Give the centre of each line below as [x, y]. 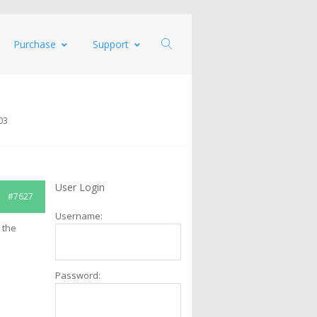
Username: [79, 216]
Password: [78, 275]
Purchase [35, 44]
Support [111, 44]
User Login [80, 187]
